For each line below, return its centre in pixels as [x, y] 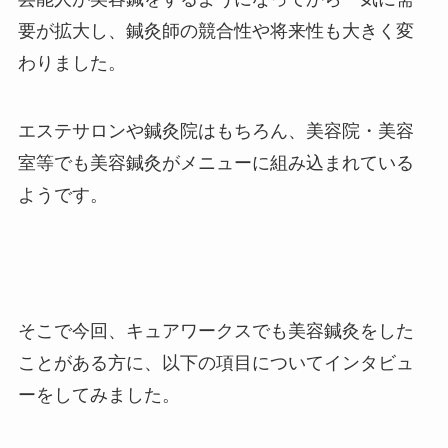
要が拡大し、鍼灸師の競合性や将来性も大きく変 [215, 31]
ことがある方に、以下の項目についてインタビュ [215, 362]
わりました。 [71, 63]
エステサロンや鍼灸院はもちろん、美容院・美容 [215, 131]
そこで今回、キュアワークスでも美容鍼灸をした [215, 330]
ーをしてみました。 [98, 394]
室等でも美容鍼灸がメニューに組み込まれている [215, 163]
